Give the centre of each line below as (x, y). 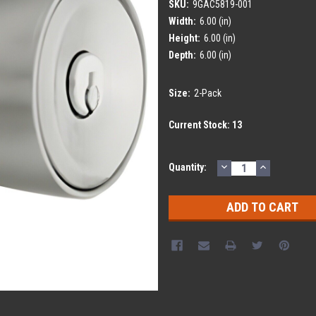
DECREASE (249, 166)
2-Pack (207, 93)
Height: (184, 38)
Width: (182, 21)
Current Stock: (200, 124)
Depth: (182, 55)
